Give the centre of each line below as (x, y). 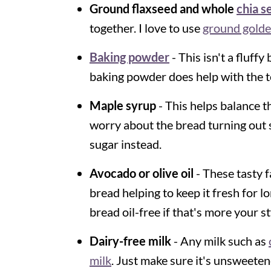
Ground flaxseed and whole (163, 9)
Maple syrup (123, 106)
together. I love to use (146, 28)
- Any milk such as (221, 241)
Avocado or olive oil (142, 173)
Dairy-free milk (132, 241)
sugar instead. (126, 144)
